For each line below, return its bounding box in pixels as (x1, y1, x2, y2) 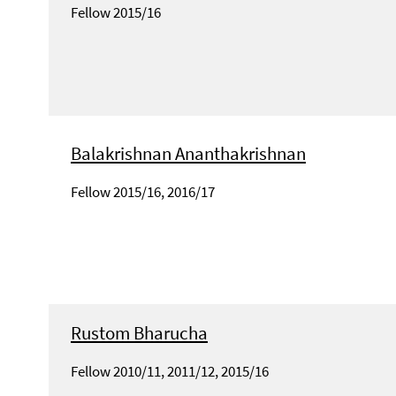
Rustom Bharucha (71, 320, 208, 345)
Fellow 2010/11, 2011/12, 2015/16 (71, 361, 269, 381)
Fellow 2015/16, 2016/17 (71, 181, 215, 202)
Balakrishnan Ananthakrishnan (71, 141, 306, 165)
